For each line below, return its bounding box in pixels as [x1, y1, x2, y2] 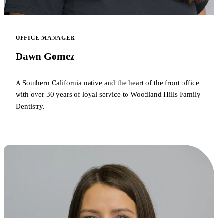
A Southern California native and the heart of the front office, [16, 78, 201, 87]
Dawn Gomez [16, 51, 74, 62]
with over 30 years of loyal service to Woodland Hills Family [16, 90, 200, 99]
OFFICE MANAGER [16, 35, 75, 41]
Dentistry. [16, 102, 45, 110]
